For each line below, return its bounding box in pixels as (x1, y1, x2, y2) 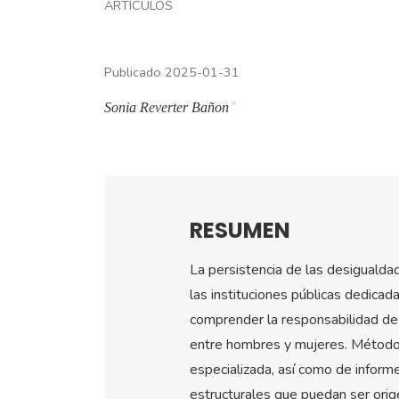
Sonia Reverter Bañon (104, 99, 229, 115)
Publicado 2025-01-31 (104, 62, 240, 81)
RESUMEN (190, 215, 290, 245)
